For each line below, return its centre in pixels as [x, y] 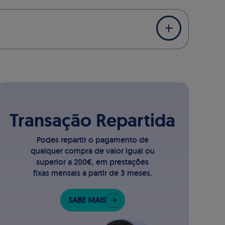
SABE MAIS [87, 200]
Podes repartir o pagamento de [92, 140]
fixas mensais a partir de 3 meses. [92, 173]
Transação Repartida [93, 120]
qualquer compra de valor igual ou [92, 151]
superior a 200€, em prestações [93, 162]
